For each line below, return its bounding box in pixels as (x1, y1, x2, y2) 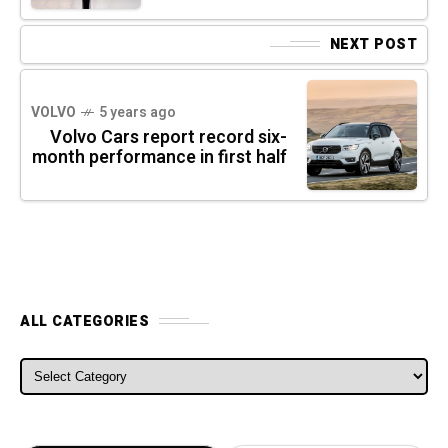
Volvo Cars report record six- (50, 123, 287, 151)
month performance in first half (32, 143, 287, 171)
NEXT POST (329, 33, 417, 55)
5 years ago (99, 101, 176, 123)
